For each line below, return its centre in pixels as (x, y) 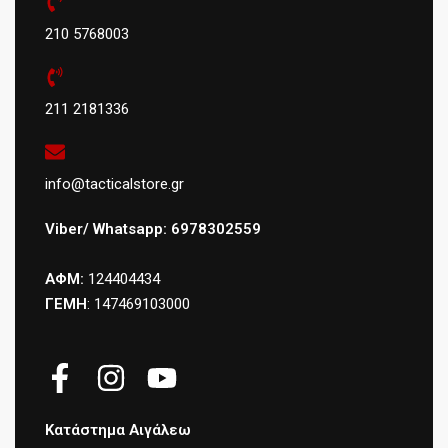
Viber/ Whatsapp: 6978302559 (153, 228)
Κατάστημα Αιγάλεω (118, 429)
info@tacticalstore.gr (114, 183)
